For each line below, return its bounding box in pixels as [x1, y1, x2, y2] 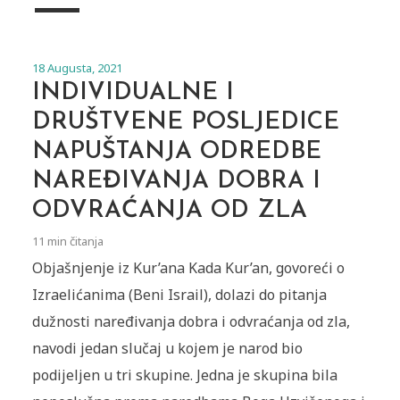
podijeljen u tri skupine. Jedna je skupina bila [31, 365, 337, 386]
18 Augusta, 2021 [31, 60, 122, 77]
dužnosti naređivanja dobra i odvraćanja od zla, [31, 312, 350, 332]
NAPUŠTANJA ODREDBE [31, 140, 321, 165]
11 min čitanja [31, 233, 104, 250]
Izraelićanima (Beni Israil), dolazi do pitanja [31, 285, 327, 305]
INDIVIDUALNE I [31, 81, 234, 106]
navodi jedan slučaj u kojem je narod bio [31, 338, 303, 359]
